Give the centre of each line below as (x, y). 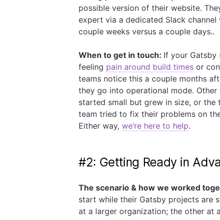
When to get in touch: (121, 55)
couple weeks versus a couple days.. (148, 31)
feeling (92, 67)
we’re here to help (155, 126)
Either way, (100, 126)
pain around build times (150, 67)
